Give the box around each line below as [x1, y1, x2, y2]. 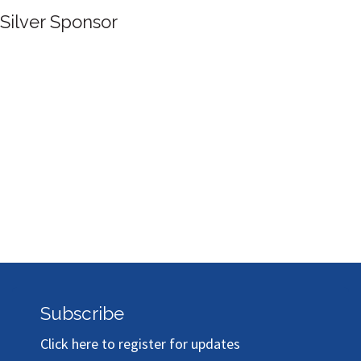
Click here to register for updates [40, 334, 240, 354]
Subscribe [40, 303, 124, 325]
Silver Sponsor [84, 66, 202, 88]
